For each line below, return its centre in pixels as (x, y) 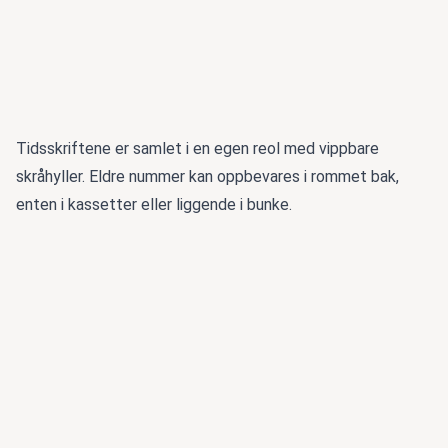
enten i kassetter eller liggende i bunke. (154, 204)
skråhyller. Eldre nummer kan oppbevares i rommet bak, (207, 176)
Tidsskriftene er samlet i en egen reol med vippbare (197, 148)
